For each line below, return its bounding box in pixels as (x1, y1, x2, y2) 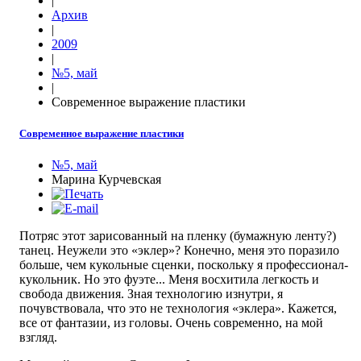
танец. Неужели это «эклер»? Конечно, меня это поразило (19, 243, 339, 258)
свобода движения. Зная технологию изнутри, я (19, 287, 283, 301)
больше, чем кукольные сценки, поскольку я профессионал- (19, 258, 348, 272)
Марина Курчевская (52, 172, 161, 187)
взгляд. (19, 330, 57, 345)
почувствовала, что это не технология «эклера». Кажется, (19, 301, 337, 316)
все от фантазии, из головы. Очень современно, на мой (19, 316, 323, 330)
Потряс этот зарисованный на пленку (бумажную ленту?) (19, 229, 336, 243)
